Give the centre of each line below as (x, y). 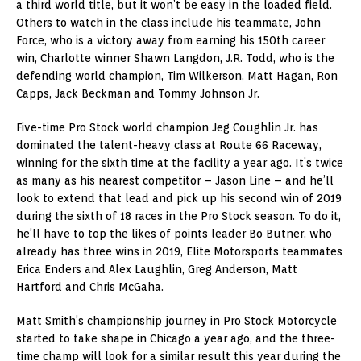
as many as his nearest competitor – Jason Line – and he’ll (175, 180)
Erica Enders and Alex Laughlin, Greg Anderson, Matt (157, 269)
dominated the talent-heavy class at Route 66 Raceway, (169, 145)
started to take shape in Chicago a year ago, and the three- (176, 338)
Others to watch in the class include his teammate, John (168, 22)
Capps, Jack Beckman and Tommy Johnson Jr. (138, 93)
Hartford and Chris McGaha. (90, 286)
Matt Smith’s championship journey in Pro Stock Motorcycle (176, 320)
